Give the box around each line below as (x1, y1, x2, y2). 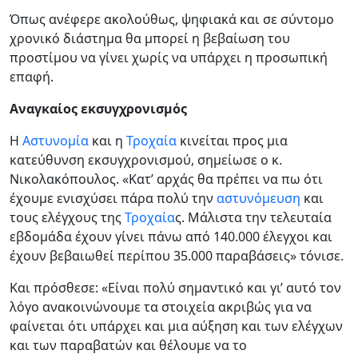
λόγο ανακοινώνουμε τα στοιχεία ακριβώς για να (10, 298, 312, 316)
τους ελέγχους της (10, 209, 125, 227)
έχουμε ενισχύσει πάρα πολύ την (10, 189, 217, 208)
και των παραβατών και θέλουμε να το (10, 336, 247, 355)
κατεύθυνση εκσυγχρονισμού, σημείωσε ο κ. (10, 151, 282, 169)
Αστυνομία (22, 132, 89, 150)
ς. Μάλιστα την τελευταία (175, 209, 332, 227)
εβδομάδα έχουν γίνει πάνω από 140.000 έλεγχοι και (10, 228, 332, 246)
